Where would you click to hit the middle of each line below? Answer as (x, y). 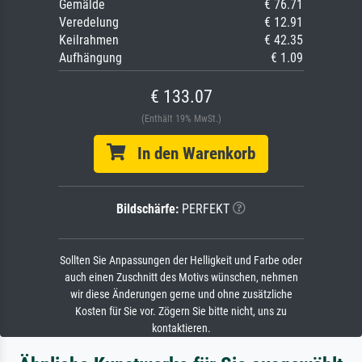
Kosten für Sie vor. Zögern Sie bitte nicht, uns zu (181, 312)
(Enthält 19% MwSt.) (181, 119)
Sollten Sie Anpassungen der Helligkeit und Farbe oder (181, 261)
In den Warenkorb (190, 154)
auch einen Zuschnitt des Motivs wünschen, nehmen (181, 278)
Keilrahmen (89, 40)
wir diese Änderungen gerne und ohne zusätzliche (181, 295)
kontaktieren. (181, 329)
